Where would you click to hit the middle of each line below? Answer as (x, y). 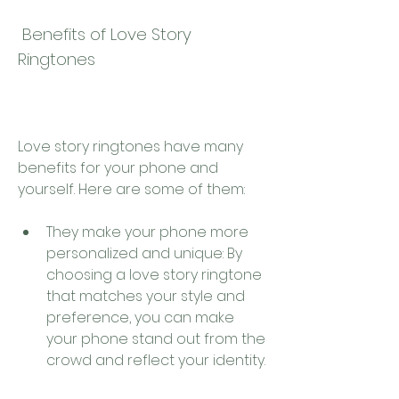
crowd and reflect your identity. (156, 360)
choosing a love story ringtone (154, 275)
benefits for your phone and (118, 168)
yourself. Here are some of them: (131, 189)
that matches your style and (146, 296)
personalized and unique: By (144, 253)
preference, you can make (140, 318)
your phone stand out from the (156, 339)
